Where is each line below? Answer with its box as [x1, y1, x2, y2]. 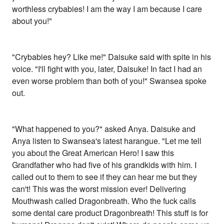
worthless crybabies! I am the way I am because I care [12, 3, 202, 15]
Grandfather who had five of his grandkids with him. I [12, 159, 197, 171]
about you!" [12, 15, 52, 27]
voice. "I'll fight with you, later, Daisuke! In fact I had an [12, 63, 202, 75]
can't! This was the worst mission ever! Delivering [12, 183, 186, 195]
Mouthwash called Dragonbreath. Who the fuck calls [12, 195, 196, 207]
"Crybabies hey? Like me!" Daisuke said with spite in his [12, 51, 211, 63]
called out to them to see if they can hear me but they [12, 171, 197, 183]
